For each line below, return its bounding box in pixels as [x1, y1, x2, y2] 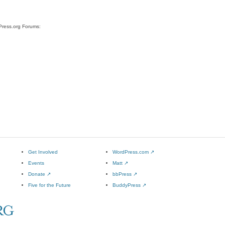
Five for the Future [28, 182, 71, 188]
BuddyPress [113, 182, 142, 188]
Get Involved [28, 149, 58, 155]
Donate [28, 171, 47, 177]
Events [28, 160, 44, 166]
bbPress [113, 171, 133, 177]
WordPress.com [113, 149, 150, 155]
